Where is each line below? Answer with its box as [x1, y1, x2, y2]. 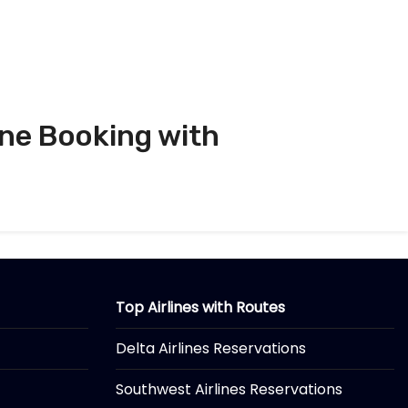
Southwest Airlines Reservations [116, 378, 342, 400]
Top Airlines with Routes [116, 296, 285, 318]
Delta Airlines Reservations [116, 337, 306, 359]
